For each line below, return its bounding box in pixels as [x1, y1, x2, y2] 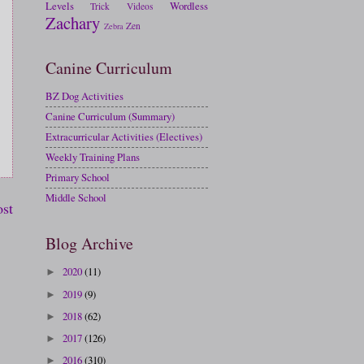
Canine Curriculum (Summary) [45, 109, 175, 124]
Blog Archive [45, 232, 133, 254]
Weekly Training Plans [45, 149, 140, 165]
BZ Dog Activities [45, 89, 123, 104]
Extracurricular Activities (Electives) [45, 129, 202, 145]
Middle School [45, 190, 106, 206]
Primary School [45, 170, 110, 185]
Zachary [45, 11, 100, 34]
